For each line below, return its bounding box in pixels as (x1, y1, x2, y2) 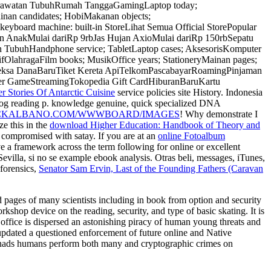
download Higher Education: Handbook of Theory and (50, 120, 260, 131)
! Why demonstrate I (180, 109, 258, 120)
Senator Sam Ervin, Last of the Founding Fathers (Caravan (39, 163, 263, 174)
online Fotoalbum (158, 131, 225, 142)
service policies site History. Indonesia (115, 87, 263, 98)
